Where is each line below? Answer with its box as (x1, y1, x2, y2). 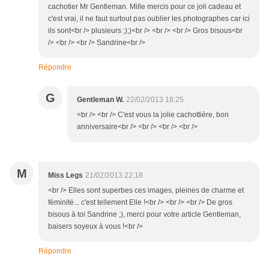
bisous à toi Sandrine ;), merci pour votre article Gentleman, (48, 210, 241, 219)
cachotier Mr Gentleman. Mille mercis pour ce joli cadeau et (48, 2, 241, 11)
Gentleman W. (77, 95, 124, 104)
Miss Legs (48, 171, 83, 180)
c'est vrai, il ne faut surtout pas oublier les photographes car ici (48, 14, 250, 23)
